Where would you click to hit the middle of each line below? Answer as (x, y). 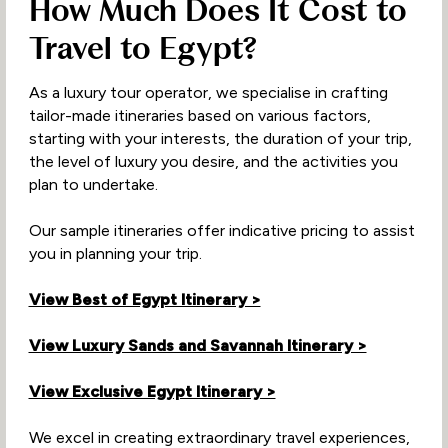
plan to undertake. (93, 185)
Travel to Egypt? (143, 48)
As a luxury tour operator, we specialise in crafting (208, 93)
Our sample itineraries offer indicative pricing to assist (221, 231)
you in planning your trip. (115, 254)
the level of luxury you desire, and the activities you (213, 162)
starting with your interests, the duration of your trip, (220, 139)
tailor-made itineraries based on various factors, (199, 116)
